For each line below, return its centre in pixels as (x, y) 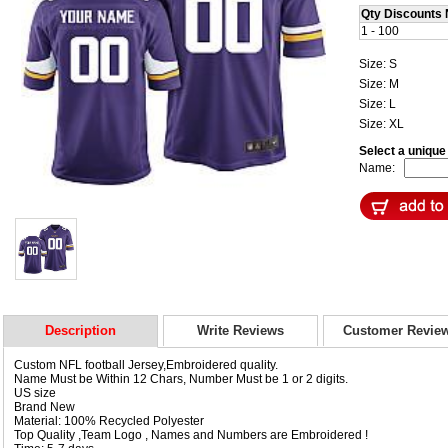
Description (80, 330)
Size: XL (383, 123)
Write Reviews (240, 330)
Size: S (379, 63)
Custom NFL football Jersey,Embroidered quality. (146, 364)
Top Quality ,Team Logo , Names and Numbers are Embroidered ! (191, 434)
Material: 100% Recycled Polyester (109, 420)
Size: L (379, 103)
